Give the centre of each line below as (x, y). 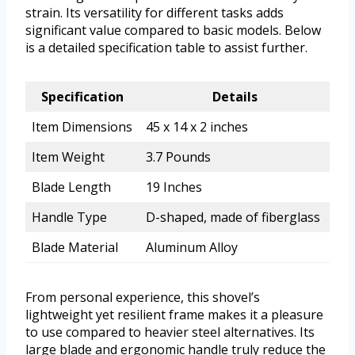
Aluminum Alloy (192, 247)
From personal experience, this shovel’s (143, 297)
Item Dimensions (82, 126)
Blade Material (75, 247)
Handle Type (69, 217)
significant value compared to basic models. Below (173, 30)
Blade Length (71, 187)
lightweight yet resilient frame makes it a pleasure (174, 314)
